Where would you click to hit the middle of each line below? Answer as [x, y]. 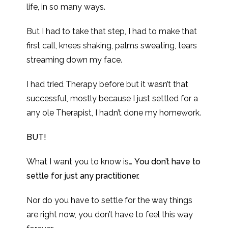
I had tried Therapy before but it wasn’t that [108, 84]
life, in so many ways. [66, 7]
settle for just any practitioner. [83, 176]
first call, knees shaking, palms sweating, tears [112, 46]
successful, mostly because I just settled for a [112, 98]
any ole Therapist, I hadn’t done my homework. [114, 113]
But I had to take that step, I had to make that [112, 31]
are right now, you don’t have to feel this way [110, 215]
